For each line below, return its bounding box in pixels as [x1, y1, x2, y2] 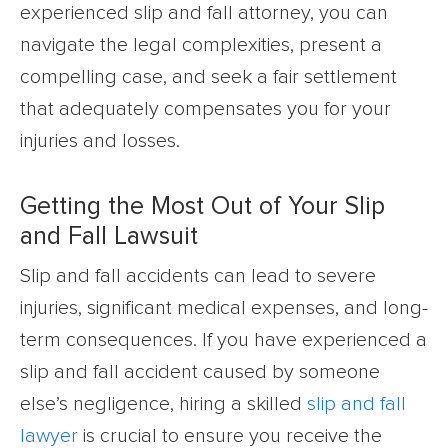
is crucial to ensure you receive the [78, 425, 382, 446]
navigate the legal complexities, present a [20, 34, 382, 55]
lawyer [20, 425, 78, 446]
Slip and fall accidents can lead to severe [20, 265, 376, 286]
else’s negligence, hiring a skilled [20, 393, 307, 414]
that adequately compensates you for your [20, 98, 391, 119]
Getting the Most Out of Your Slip [20, 193, 385, 219]
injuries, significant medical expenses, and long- [20, 297, 428, 318]
